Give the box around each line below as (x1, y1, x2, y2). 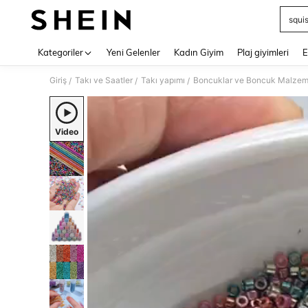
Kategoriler (38, 47, 83, 58)
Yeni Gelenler (107, 47, 160, 58)
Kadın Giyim (174, 47, 223, 58)
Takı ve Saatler (75, 75, 133, 85)
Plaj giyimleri (237, 47, 289, 58)
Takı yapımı (141, 75, 185, 85)
